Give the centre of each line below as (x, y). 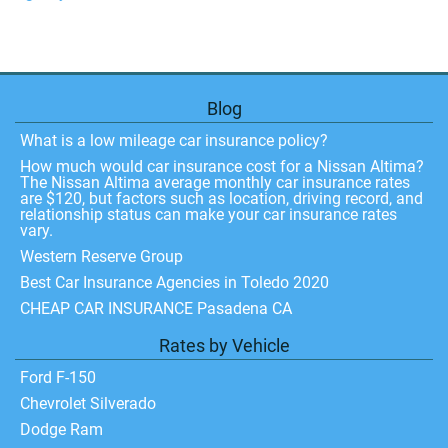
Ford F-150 (58, 377)
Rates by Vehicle (224, 345)
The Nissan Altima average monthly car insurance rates (215, 182)
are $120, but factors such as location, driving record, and (221, 198)
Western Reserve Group (101, 256)
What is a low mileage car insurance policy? (174, 140)
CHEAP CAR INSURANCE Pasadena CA (156, 308)
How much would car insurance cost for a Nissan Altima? (222, 166)
